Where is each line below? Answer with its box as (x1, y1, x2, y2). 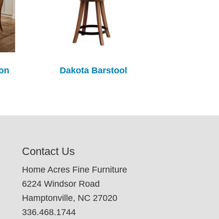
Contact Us (22, 145, 75, 158)
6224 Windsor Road (22, 179, 100, 189)
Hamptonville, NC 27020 (22, 193, 117, 203)
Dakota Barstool (59, 66, 127, 76)
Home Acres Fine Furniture (22, 165, 127, 175)
